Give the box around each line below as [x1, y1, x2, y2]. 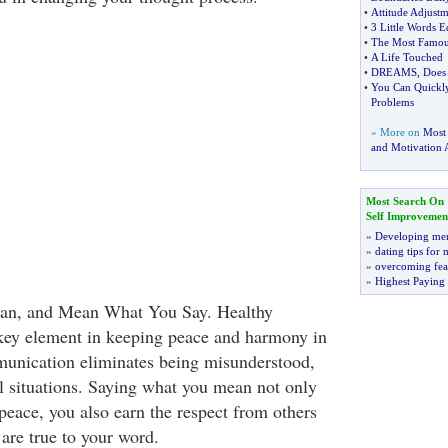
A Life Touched [370, 51, 443, 63]
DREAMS [370, 66, 417, 78]
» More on [370, 126, 423, 138]
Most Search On [365, 195, 444, 207]
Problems [370, 96, 414, 108]
